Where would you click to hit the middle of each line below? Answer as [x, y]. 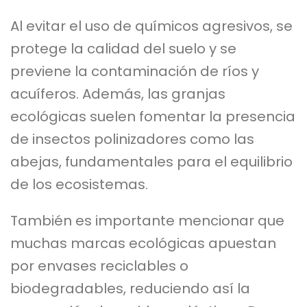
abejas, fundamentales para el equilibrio [151, 161]
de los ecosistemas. [79, 184]
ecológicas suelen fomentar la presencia [153, 116]
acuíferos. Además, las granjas [118, 94]
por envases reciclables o [99, 266]
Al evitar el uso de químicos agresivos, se [151, 26]
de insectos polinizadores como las [132, 139]
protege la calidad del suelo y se [123, 48]
